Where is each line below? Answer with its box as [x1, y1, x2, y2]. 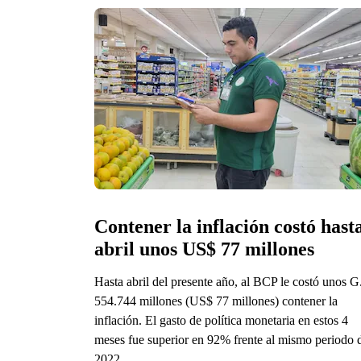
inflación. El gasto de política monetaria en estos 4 [94, 313, 348, 327]
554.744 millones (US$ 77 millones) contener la [94, 293, 338, 308]
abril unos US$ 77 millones [94, 238, 314, 259]
